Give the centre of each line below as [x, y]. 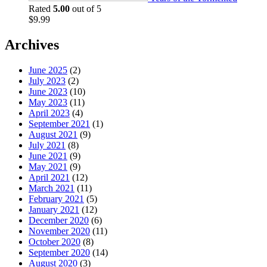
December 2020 [59, 220]
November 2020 [59, 231]
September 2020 [59, 252]
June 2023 [48, 91]
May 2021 [48, 166]
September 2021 [59, 123]
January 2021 [54, 209]
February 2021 [56, 198]
